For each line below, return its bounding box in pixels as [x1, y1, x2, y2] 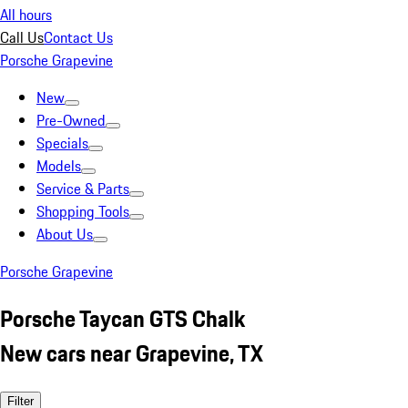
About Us [36, 223, 93, 245]
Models [36, 155, 81, 177]
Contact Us [44, 26, 113, 48]
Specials [36, 132, 88, 154]
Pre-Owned [36, 109, 106, 131]
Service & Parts [36, 178, 129, 199]
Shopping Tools [36, 200, 129, 222]
